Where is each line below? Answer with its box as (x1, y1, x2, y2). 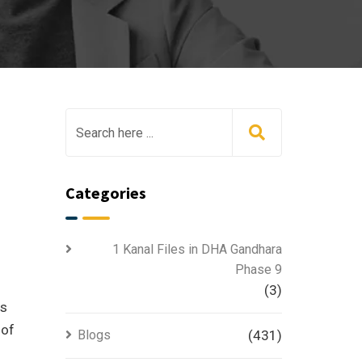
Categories (65, 183, 146, 203)
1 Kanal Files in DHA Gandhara (112, 242, 282, 257)
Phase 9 (235, 262, 282, 277)
